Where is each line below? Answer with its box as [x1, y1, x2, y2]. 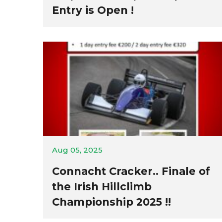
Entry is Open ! [52, 4, 134, 16]
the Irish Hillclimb [52, 180, 152, 193]
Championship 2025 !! [52, 196, 171, 208]
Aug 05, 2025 [52, 145, 103, 155]
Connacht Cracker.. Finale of [52, 165, 210, 177]
